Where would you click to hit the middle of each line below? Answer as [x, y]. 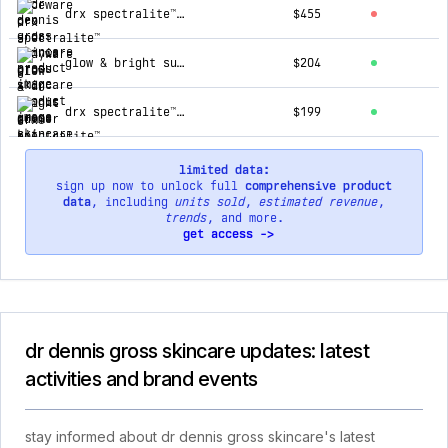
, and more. [245, 218]
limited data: [224, 170]
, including [133, 202]
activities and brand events [141, 379]
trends [185, 218]
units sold [210, 202]
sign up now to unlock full [150, 186]
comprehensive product [318, 186]
